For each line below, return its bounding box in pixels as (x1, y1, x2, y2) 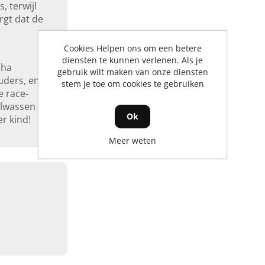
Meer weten (109, 134, 156, 146)
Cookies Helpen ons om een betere (63, 42, 202, 54)
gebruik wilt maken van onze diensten (57, 66, 208, 77)
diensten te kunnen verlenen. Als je (62, 54, 203, 66)
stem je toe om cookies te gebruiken (61, 77, 204, 89)
